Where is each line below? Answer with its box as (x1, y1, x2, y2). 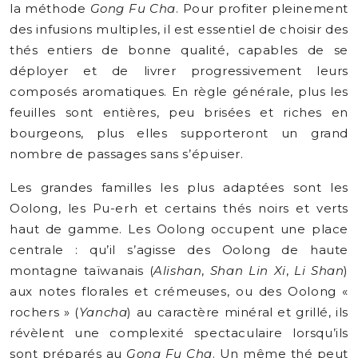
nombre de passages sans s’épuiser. (10, 146, 244, 161)
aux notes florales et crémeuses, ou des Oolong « (10, 284, 348, 299)
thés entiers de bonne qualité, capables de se (10, 42, 348, 58)
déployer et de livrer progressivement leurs (10, 63, 348, 78)
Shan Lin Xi (209, 263, 286, 278)
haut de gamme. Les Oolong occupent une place (10, 221, 348, 237)
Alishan (153, 263, 202, 278)
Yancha (78, 304, 128, 320)
